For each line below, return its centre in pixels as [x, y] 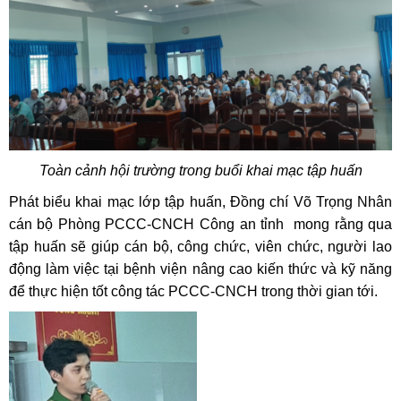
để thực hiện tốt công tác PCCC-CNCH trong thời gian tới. [193, 291]
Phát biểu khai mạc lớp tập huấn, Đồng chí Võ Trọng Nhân [200, 201]
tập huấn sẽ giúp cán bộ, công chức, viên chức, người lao [200, 246]
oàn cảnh [78, 170]
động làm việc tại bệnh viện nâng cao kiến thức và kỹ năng [200, 269]
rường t [159, 170]
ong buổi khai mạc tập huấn [274, 170]
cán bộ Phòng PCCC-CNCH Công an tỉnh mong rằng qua [200, 224]
